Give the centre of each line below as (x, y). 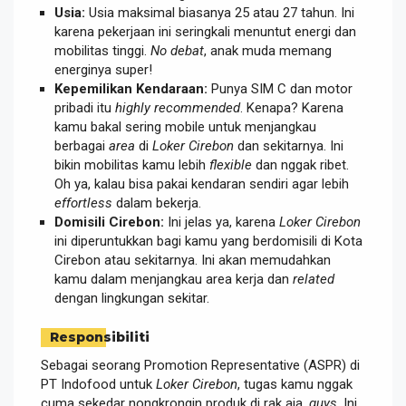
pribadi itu (85, 107)
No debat (177, 50)
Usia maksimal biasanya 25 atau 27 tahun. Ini (220, 12)
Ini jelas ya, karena (222, 222)
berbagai (82, 145)
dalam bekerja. (157, 203)
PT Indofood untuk (98, 385)
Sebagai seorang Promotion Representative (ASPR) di (200, 366)
